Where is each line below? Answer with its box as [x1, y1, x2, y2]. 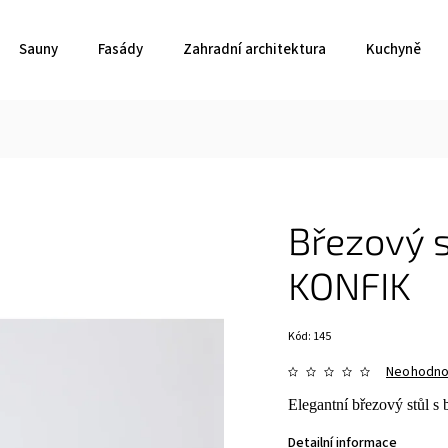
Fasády [98, 39, 143, 60]
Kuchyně [366, 39, 421, 60]
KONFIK [288, 262, 411, 308]
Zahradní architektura [183, 39, 326, 60]
